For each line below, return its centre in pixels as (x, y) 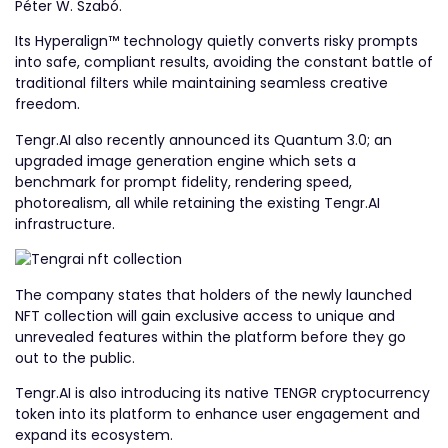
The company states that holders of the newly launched (213, 294)
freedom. (47, 104)
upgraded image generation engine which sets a (185, 160)
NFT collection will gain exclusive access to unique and (205, 315)
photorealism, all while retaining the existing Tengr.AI (197, 202)
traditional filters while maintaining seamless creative (201, 83)
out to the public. (75, 357)
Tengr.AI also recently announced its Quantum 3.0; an (203, 139)
